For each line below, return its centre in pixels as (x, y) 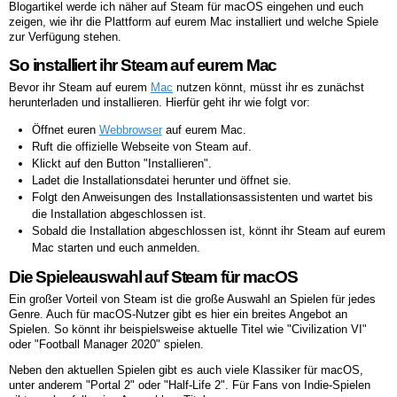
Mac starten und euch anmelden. (116, 247)
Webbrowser (130, 129)
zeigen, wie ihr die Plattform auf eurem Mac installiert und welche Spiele (194, 22)
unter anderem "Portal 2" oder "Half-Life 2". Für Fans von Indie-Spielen (190, 385)
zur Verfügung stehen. (65, 37)
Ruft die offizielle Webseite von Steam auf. (141, 146)
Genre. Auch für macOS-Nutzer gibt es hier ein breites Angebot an (178, 314)
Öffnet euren (65, 129)
